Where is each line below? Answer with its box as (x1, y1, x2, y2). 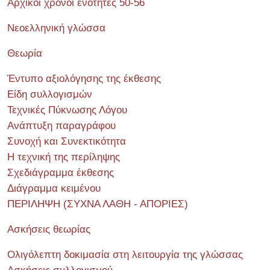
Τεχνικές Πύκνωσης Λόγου (7, 104, 127, 116)
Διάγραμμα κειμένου (7, 182, 101, 194)
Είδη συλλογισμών (7, 88, 92, 100)
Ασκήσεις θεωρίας (7, 223, 90, 235)
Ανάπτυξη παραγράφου (7, 119, 116, 131)
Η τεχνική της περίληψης (7, 151, 120, 163)
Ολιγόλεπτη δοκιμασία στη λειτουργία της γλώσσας (7, 248, 243, 260)
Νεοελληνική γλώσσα (7, 22, 105, 34)
